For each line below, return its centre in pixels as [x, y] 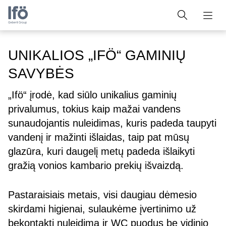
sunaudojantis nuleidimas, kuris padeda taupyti [112, 123]
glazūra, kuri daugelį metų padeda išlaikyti [101, 151]
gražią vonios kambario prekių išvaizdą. [96, 165]
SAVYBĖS [41, 73]
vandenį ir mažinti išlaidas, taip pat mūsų [99, 137]
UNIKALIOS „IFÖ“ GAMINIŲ [97, 55]
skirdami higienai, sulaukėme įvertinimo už [102, 209]
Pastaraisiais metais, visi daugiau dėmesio [102, 195]
